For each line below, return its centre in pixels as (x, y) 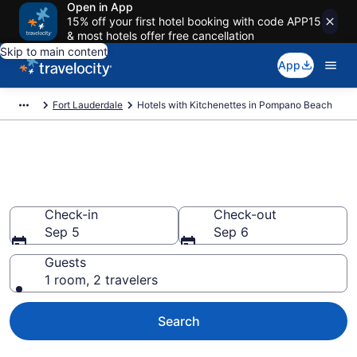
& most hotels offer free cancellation (161, 35)
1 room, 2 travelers (101, 280)
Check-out (245, 214)
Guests (65, 262)
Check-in (71, 214)
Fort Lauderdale (88, 105)
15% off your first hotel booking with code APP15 (194, 21)
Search (178, 321)
